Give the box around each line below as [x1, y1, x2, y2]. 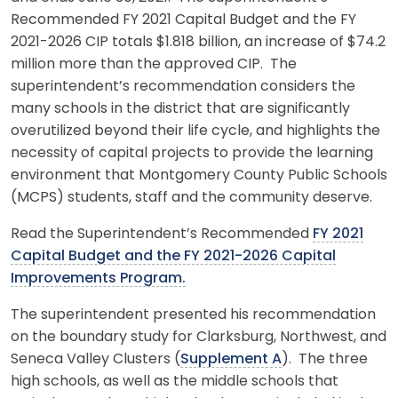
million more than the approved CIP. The [11, 57, 297, 72]
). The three [282, 352, 368, 367]
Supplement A [180, 352, 282, 367]
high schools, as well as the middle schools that [11, 374, 338, 389]
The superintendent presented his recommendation [11, 307, 376, 322]
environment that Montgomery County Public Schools [11, 168, 387, 183]
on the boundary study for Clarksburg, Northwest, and [11, 330, 386, 345]
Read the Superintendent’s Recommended [11, 227, 313, 242]
